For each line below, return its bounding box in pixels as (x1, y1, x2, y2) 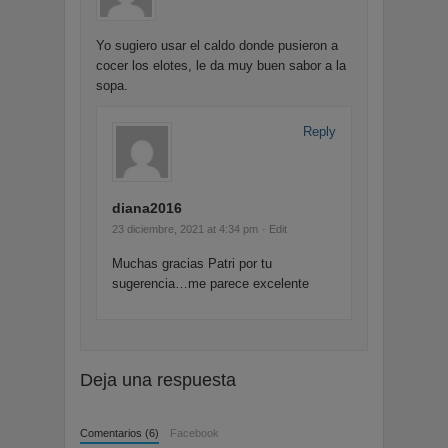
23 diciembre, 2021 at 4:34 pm (112, 223, 258, 236)
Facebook (170, 427, 220, 440)
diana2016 (112, 200, 182, 217)
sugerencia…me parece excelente (112, 276, 309, 292)
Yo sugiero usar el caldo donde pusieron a (96, 38, 338, 54)
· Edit (262, 223, 287, 236)
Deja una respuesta (80, 370, 236, 391)
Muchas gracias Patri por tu (112, 256, 272, 272)
